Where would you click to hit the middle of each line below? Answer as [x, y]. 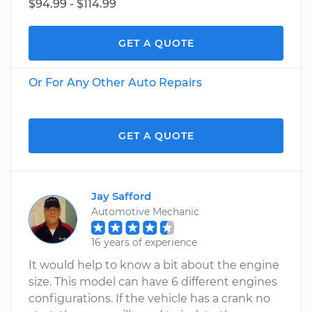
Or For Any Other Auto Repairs [115, 83]
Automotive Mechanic [145, 212]
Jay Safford [121, 196]
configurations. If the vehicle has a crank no [149, 298]
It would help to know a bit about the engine [154, 265]
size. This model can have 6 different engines [153, 282]
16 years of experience [144, 242]
